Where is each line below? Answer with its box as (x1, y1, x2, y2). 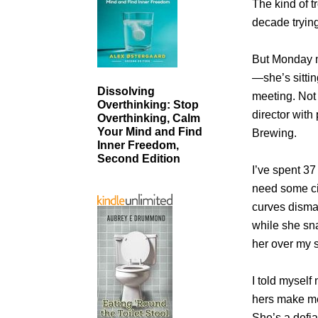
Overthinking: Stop (97, 99, 199, 111)
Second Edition (97, 153, 180, 165)
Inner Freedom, (97, 139, 179, 152)
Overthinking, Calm (97, 112, 200, 125)
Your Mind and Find (97, 126, 202, 138)
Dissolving (97, 85, 155, 98)
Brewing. (252, 126, 297, 139)
